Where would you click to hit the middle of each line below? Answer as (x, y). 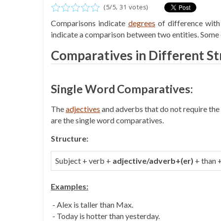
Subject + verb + (84, 161)
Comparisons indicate (90, 23)
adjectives (83, 109)
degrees (142, 23)
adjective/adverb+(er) (153, 161)
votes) (138, 7)
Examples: (70, 186)
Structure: (70, 138)
